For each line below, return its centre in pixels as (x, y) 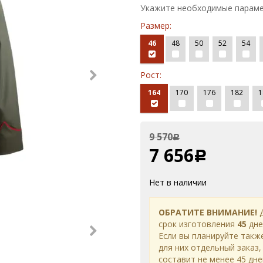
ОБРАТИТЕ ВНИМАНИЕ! (208, 212)
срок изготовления (198, 224)
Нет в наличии (178, 182)
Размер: (156, 26)
